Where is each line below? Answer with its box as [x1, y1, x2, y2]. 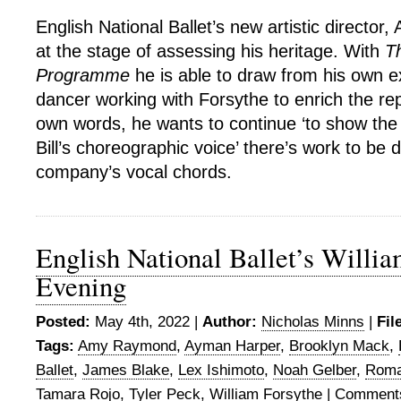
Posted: [36, 312, 90, 330]
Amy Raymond [78, 337, 176, 354]
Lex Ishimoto [178, 361, 264, 379]
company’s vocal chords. [36, 161, 232, 182]
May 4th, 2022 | [90, 312, 202, 330]
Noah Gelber [273, 361, 356, 379]
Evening [36, 267, 126, 304]
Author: [202, 312, 257, 330]
